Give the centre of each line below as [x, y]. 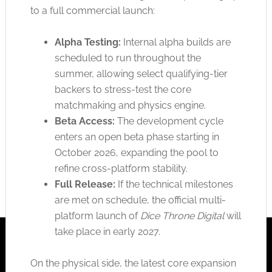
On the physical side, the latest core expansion [133, 263]
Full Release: [85, 184]
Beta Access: [84, 121]
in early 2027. [130, 232]
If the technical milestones [174, 184]
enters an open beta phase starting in [137, 137]
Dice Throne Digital [182, 216]
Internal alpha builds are [175, 42]
